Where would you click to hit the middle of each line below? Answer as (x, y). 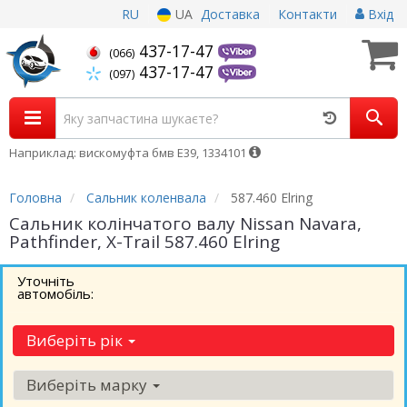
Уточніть (46, 281)
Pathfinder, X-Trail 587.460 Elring (144, 242)
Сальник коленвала (146, 198)
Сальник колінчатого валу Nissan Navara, (185, 223)
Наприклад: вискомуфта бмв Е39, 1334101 (129, 153)
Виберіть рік (76, 340)
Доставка (230, 14)
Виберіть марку (89, 385)
